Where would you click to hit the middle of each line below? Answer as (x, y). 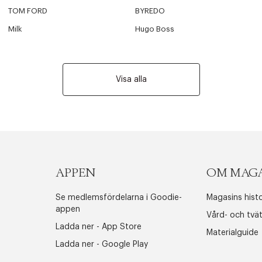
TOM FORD (27, 11)
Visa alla (131, 80)
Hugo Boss (155, 29)
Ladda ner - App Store (98, 227)
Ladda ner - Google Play (101, 244)
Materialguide (233, 233)
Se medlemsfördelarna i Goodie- (118, 198)
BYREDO (150, 11)
